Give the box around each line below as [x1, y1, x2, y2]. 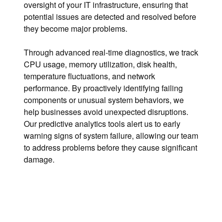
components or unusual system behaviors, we [24, 94, 184, 106]
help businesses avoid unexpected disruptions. [24, 106, 188, 118]
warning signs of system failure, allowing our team [24, 130, 198, 142]
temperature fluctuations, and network [24, 70, 155, 82]
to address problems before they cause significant [24, 142, 197, 154]
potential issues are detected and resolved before [24, 11, 196, 23]
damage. [24, 154, 55, 166]
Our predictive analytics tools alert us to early [24, 118, 180, 130]
